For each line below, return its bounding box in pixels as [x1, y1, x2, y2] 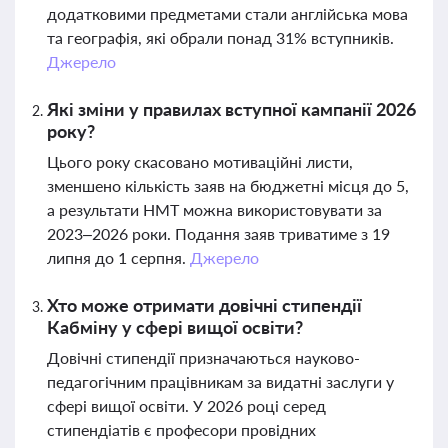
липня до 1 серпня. [47, 248, 190, 267]
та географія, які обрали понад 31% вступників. [47, 28, 394, 47]
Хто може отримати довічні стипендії [47, 294, 362, 316]
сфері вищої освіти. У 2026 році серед [47, 396, 326, 415]
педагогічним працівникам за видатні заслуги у [47, 372, 394, 391]
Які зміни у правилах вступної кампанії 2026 [47, 98, 416, 120]
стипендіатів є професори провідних [47, 420, 316, 439]
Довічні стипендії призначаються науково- [47, 348, 360, 367]
